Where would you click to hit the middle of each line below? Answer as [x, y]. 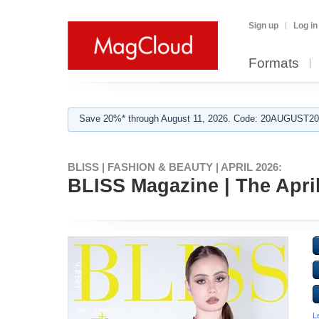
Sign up [263, 26]
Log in [305, 26]
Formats [274, 63]
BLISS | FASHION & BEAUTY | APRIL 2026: [175, 167]
